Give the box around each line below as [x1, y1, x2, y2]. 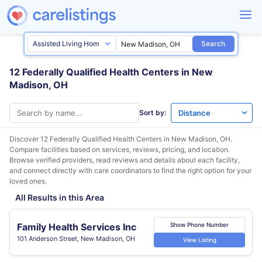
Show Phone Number [170, 221, 229, 228]
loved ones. [9, 177, 47, 185]
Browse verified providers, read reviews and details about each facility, [9, 156, 240, 164]
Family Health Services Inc [17, 220, 136, 233]
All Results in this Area [15, 192, 104, 202]
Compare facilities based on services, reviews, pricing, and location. [9, 145, 230, 154]
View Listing [182, 236, 216, 243]
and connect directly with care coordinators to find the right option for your [9, 166, 251, 175]
